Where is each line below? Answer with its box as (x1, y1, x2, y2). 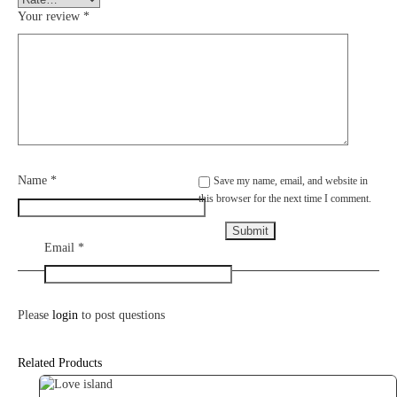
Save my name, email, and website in (214, 175, 368, 188)
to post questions (78, 307, 165, 322)
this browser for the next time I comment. (198, 192, 371, 206)
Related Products (18, 355, 102, 370)
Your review (18, 10, 83, 24)
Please (18, 307, 52, 322)
